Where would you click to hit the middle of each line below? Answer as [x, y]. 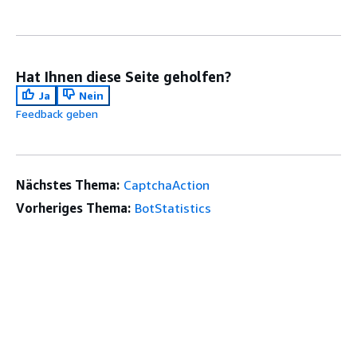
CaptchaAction [166, 184]
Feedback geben [57, 113]
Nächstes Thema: [68, 184]
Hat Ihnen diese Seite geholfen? [124, 76]
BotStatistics [173, 208]
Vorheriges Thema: [73, 208]
